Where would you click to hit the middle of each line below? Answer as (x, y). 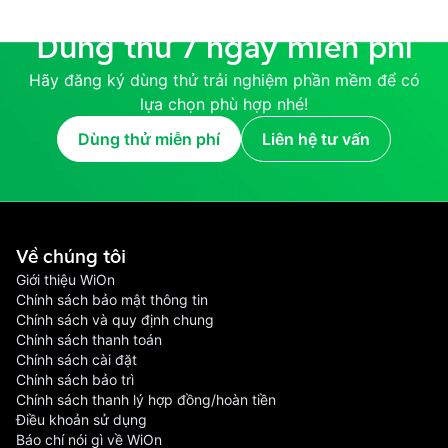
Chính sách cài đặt (76, 359)
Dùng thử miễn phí (149, 139)
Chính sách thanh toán (89, 339)
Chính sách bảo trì (75, 379)
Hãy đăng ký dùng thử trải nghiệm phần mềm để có (224, 80)
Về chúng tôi (71, 256)
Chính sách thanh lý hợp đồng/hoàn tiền (146, 399)
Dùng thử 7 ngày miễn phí (224, 47)
